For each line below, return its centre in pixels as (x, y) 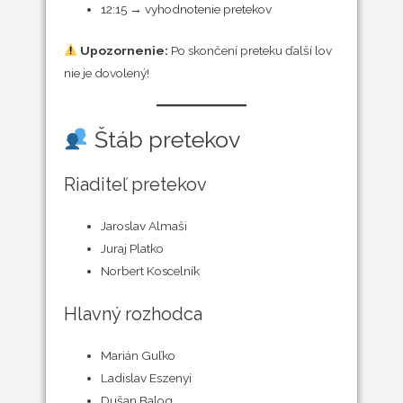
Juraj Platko (132, 249)
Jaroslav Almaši (143, 226)
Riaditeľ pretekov (135, 185)
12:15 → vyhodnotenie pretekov (186, 9)
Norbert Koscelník (150, 271)
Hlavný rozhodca (133, 313)
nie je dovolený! (106, 72)
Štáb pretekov (165, 140)
